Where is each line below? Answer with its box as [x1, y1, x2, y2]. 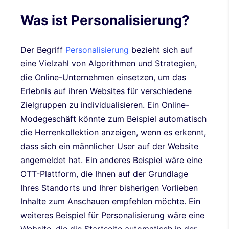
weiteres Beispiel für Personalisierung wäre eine [20, 210, 204, 220]
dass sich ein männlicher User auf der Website [20, 141, 198, 151]
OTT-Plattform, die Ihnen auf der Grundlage [20, 168, 188, 179]
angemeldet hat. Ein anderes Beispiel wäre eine [20, 154, 202, 165]
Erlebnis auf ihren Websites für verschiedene [20, 85, 192, 96]
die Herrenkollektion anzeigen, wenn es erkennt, [20, 127, 206, 138]
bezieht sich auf [129, 44, 193, 55]
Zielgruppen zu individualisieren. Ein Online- [20, 99, 189, 110]
